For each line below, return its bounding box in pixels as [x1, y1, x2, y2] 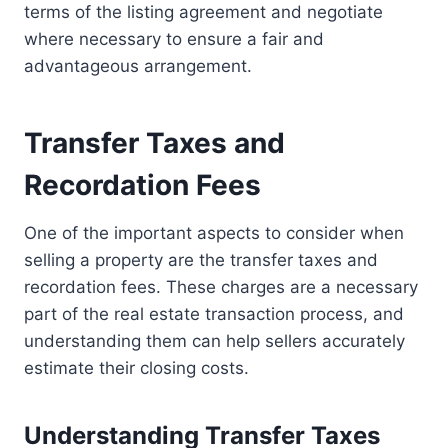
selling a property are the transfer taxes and [24, 250, 378, 271]
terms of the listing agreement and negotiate [24, 2, 383, 23]
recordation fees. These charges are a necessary [24, 277, 418, 298]
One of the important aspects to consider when [24, 223, 404, 244]
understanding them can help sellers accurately [24, 331, 405, 352]
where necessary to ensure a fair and [24, 29, 324, 50]
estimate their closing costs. [24, 358, 249, 379]
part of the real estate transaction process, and [24, 304, 404, 325]
